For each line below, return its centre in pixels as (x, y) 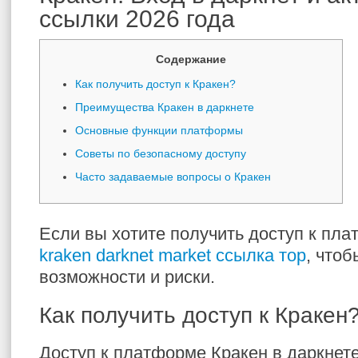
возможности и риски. (127, 277)
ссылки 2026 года (137, 19)
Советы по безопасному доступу (161, 153)
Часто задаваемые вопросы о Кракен (173, 177)
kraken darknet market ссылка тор (173, 255)
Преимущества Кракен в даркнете (165, 107)
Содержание (191, 59)
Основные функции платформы (159, 130)
